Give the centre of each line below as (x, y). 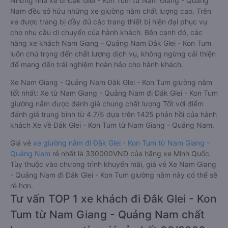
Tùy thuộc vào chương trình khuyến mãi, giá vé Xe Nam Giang (113, 164)
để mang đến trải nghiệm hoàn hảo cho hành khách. (97, 64)
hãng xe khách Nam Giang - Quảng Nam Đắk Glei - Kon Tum (111, 43)
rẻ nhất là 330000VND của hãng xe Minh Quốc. (132, 153)
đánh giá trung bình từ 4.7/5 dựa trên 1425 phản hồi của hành (113, 114)
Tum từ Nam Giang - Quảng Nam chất (107, 215)
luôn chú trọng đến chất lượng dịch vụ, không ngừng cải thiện (113, 54)
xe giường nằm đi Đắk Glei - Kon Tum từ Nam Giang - (121, 143)
